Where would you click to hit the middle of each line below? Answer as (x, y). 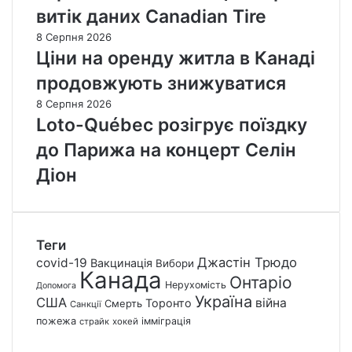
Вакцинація (121, 263)
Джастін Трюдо (247, 263)
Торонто (169, 303)
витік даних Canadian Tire (151, 17)
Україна (224, 302)
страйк (94, 322)
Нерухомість (196, 285)
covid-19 (62, 263)
